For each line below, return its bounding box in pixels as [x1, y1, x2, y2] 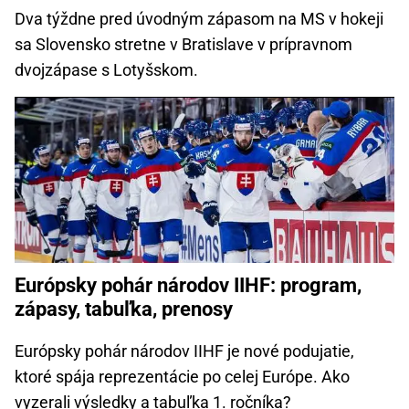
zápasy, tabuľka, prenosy [15, 297, 233, 320]
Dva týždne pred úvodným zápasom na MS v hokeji [15, 9, 383, 29]
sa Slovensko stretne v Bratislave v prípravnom [15, 35, 352, 55]
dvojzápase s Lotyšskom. [15, 60, 198, 80]
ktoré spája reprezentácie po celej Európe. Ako [15, 366, 350, 386]
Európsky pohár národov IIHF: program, [15, 273, 362, 297]
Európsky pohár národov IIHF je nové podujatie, [15, 341, 354, 361]
